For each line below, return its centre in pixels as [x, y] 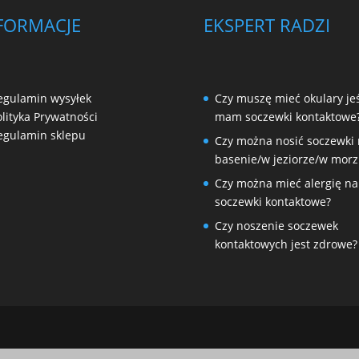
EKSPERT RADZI [266, 24]
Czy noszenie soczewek [276, 225]
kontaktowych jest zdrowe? [286, 244]
